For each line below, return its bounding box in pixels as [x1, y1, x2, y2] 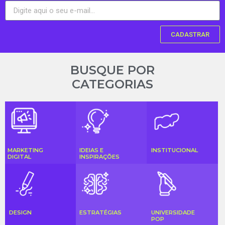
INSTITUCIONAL [151, 146, 198, 154]
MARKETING [8, 146, 43, 154]
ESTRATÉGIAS [79, 208, 122, 216]
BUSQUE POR [70, 63, 155, 78]
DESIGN [9, 208, 32, 216]
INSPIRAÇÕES [79, 153, 120, 160]
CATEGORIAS [72, 77, 153, 92]
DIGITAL [8, 153, 31, 160]
